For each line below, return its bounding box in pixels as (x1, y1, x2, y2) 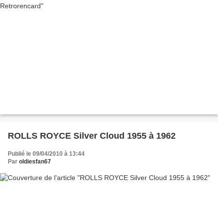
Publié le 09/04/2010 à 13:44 (8, 150, 85, 158)
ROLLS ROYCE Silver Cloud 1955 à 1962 (8, 131, 176, 141)
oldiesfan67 (19, 158, 51, 165)
